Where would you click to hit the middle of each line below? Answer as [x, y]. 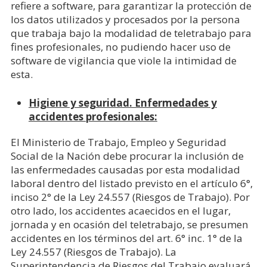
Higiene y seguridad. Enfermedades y [122, 103]
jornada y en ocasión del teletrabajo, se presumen [129, 224]
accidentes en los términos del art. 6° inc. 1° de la [126, 238]
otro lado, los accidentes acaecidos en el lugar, [120, 211]
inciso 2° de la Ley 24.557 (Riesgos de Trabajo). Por [130, 197]
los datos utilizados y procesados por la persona [125, 19]
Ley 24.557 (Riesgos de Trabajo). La [93, 252]
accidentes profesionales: [93, 117]
